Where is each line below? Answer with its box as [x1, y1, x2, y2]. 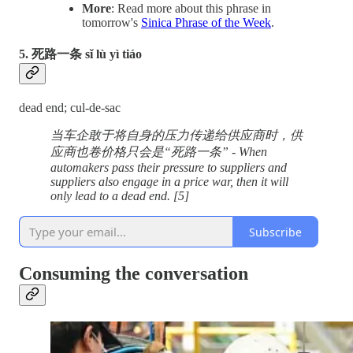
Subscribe [249, 224, 302, 240]
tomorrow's [82, 15, 141, 29]
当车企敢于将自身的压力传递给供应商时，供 [50, 128, 303, 143]
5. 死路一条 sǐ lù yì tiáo [19, 47, 142, 61]
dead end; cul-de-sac [19, 101, 121, 115]
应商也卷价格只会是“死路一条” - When [50, 145, 267, 159]
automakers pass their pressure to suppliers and [50, 161, 287, 175]
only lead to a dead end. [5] [50, 189, 189, 203]
